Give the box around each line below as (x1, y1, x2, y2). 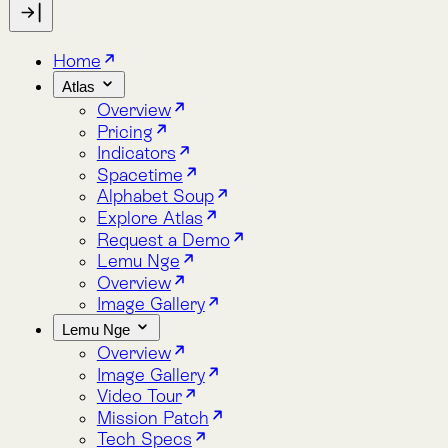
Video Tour (87, 228, 166, 248)
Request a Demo (87, 86, 209, 105)
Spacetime (87, 27, 167, 46)
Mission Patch (87, 248, 190, 267)
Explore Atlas (87, 66, 185, 86)
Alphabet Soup (87, 47, 195, 66)
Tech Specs (87, 268, 175, 287)
